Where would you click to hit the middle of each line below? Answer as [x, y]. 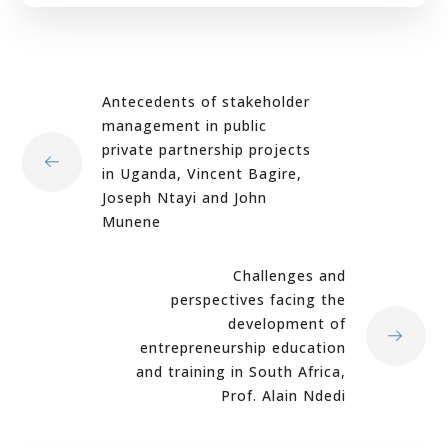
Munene [132, 221]
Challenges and [289, 275]
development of [286, 323]
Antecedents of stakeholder [206, 101]
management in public [185, 125]
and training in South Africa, [240, 371]
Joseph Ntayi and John [185, 197]
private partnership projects [207, 149]
